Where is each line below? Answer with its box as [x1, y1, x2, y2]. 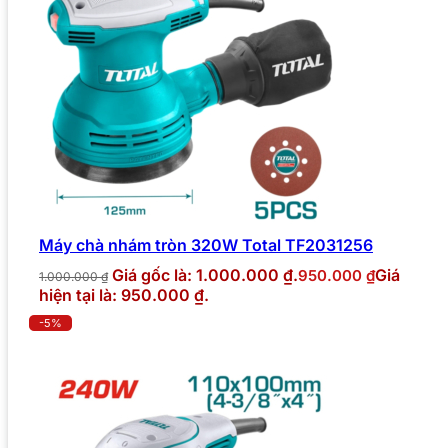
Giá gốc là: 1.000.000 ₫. [112, 265, 298, 286]
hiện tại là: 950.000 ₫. [39, 285, 209, 306]
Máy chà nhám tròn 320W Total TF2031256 [39, 235, 373, 256]
